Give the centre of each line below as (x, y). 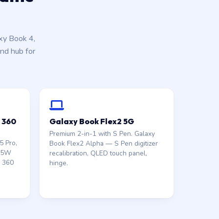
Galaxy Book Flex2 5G (91, 121)
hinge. (58, 163)
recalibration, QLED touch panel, (98, 153)
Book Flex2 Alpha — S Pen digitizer (103, 143)
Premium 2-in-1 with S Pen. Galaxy (102, 134)
